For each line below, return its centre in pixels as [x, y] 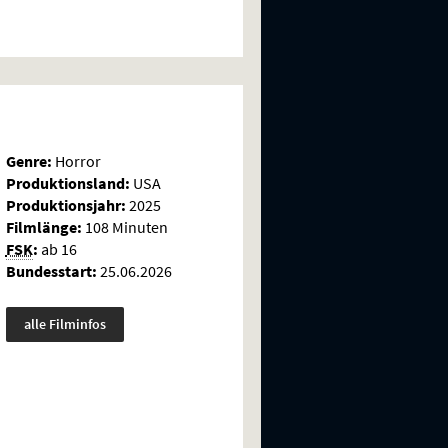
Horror [76, 160]
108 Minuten [124, 226]
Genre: [28, 160]
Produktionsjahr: [65, 204]
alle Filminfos [64, 323]
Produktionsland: [67, 182]
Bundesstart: [51, 270]
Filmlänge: [43, 226]
